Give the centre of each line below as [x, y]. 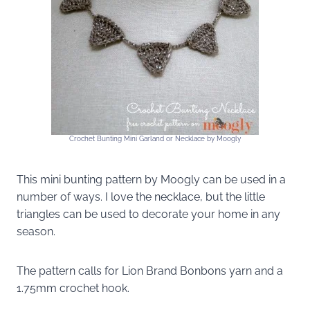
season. [36, 231]
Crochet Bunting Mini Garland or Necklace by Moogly [155, 138]
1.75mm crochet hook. [73, 288]
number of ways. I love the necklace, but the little [141, 197]
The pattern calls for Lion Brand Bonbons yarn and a [150, 271]
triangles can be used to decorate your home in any [148, 214]
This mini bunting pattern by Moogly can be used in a [151, 179]
